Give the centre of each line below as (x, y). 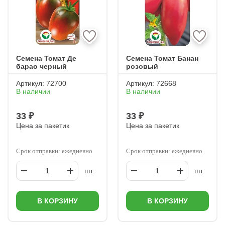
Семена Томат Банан (162, 58)
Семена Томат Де (46, 58)
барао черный (41, 66)
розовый (142, 66)
